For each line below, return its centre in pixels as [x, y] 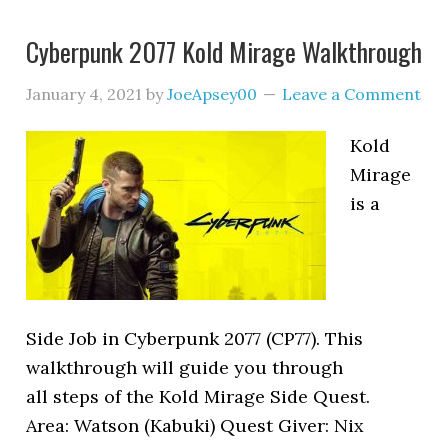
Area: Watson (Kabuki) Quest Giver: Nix [195, 425]
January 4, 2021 [84, 94]
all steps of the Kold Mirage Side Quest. [198, 396]
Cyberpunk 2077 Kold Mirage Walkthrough [224, 51]
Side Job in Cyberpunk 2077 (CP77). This [195, 338]
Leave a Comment [352, 94]
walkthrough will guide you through [185, 367]
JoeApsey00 [212, 94]
